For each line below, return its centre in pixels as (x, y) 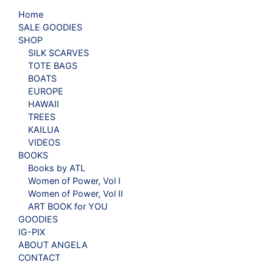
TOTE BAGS (53, 65)
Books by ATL (57, 168)
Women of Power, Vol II (76, 193)
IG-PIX (32, 232)
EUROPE (46, 91)
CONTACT (39, 257)
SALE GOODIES (50, 27)
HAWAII (44, 104)
